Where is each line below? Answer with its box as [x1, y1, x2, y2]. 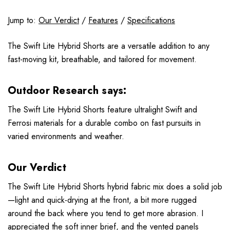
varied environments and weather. [8, 130, 124, 142]
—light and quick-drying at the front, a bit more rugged [8, 194, 197, 206]
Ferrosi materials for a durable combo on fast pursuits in [8, 117, 201, 129]
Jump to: [8, 14, 39, 26]
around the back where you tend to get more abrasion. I [8, 207, 203, 219]
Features [88, 14, 118, 26]
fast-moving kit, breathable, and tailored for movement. [8, 53, 197, 65]
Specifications [127, 14, 175, 26]
